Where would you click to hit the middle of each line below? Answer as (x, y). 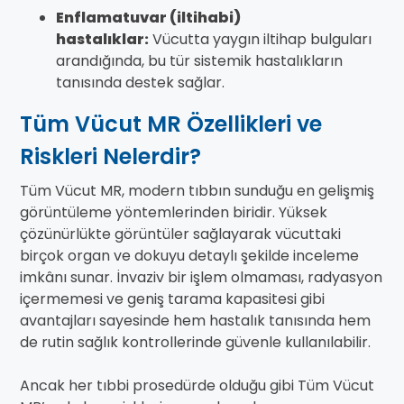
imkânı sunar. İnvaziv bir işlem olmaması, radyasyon (201, 278)
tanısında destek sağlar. (140, 83)
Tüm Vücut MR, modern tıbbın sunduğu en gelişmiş (197, 191)
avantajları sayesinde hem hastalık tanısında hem (195, 321)
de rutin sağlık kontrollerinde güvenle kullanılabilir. (195, 343)
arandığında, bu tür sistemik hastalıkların (199, 61)
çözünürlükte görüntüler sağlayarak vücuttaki (180, 234)
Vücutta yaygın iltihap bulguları (260, 40)
